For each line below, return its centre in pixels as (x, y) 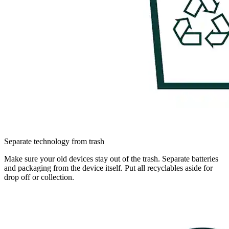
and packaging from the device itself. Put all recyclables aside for (108, 168)
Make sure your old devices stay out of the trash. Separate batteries (111, 158)
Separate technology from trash (54, 141)
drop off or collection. (39, 177)
